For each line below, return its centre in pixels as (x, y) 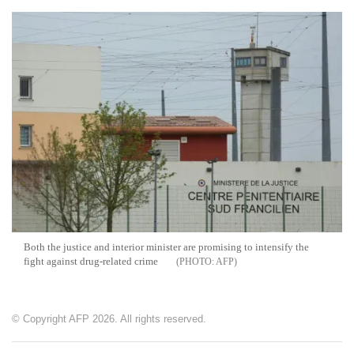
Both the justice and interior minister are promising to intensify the (166, 247)
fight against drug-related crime (91, 261)
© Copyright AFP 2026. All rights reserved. (109, 318)
